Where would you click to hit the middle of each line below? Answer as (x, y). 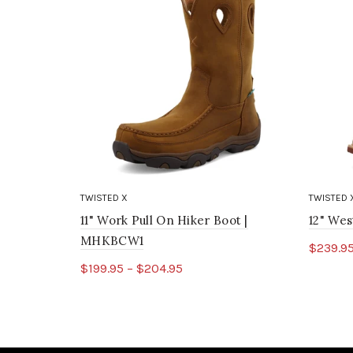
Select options (137, 294)
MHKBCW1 (112, 241)
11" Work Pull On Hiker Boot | (164, 221)
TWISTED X (104, 198)
